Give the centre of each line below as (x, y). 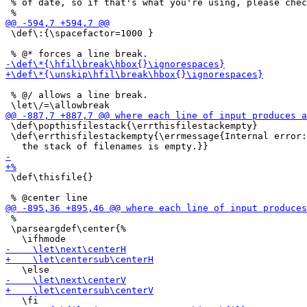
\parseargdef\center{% (66, 229)
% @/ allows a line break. (77, 95)
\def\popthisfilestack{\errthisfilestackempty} (132, 126)
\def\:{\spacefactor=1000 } (79, 33)
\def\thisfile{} (49, 177)
